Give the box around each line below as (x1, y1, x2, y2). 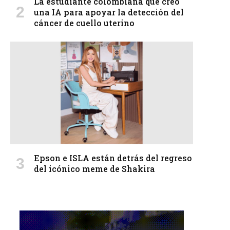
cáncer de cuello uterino (34, 17, 135, 28)
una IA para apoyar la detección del (34, 6, 184, 17)
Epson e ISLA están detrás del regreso (34, 152, 192, 163)
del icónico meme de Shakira (34, 163, 155, 174)
